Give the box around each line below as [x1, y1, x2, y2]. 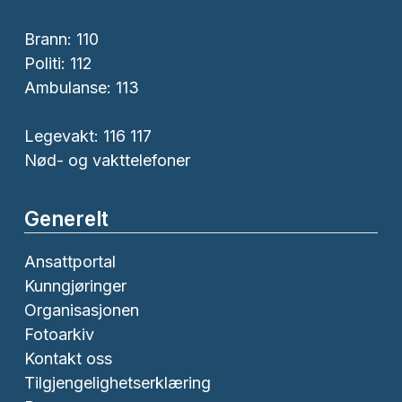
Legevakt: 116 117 [24, 127, 152, 146]
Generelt [24, 206, 109, 232]
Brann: [24, 30, 76, 49]
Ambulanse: [24, 78, 116, 98]
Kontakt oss [24, 349, 112, 369]
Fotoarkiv [24, 325, 94, 345]
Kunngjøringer [24, 276, 127, 296]
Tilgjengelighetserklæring [24, 373, 211, 393]
